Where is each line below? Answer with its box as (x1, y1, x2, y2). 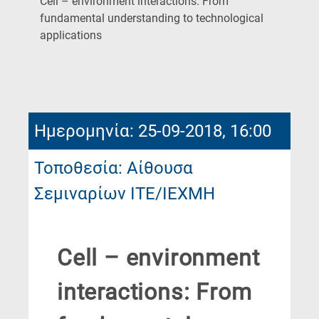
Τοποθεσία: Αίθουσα (34, 158, 193, 179)
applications (40, 28, 102, 43)
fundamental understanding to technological (40, 11, 263, 26)
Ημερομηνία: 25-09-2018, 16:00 (34, 121, 271, 142)
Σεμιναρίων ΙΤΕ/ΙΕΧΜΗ (34, 184, 215, 204)
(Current (101, 28, 141, 42)
